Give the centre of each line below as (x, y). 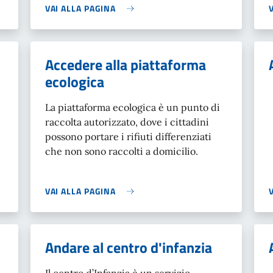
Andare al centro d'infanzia (128, 247)
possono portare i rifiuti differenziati (128, 136)
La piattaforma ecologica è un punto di (132, 107)
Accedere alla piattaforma (125, 65)
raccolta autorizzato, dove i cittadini (127, 122)
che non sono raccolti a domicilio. (121, 151)
